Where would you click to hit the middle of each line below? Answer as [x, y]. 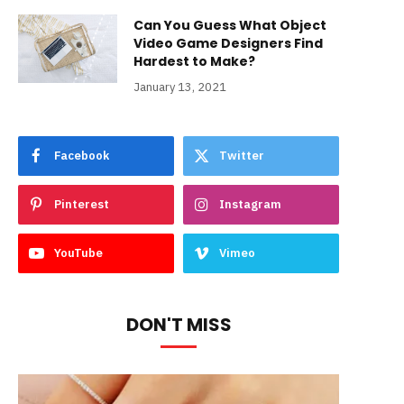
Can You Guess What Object [230, 25]
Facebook [82, 156]
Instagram [250, 204]
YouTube [78, 253]
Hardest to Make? [194, 61]
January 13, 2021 [180, 87]
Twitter [242, 156]
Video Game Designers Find [228, 43]
